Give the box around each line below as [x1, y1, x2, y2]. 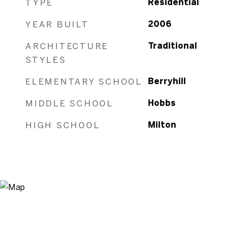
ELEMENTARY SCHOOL [25, 77, 142, 86]
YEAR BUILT [25, 19, 89, 29]
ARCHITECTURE [25, 41, 108, 51]
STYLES [25, 55, 66, 64]
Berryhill [147, 77, 186, 86]
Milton [147, 120, 176, 129]
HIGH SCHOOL [25, 120, 100, 130]
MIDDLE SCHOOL [25, 98, 113, 108]
